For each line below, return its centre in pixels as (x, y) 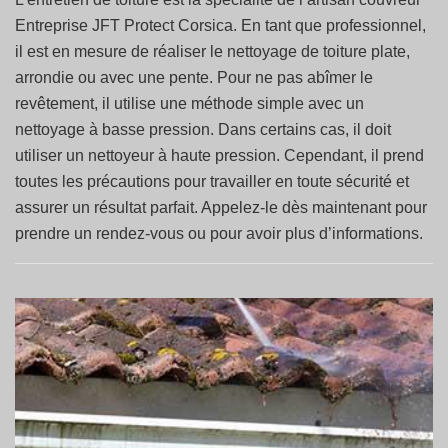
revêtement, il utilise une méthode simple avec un (189, 103)
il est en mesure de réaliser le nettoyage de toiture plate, (212, 51)
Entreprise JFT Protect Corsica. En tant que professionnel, (220, 25)
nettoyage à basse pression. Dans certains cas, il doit (203, 129)
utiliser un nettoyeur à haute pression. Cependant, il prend (219, 155)
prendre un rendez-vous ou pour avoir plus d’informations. (219, 233)
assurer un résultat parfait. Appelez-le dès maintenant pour (221, 207)
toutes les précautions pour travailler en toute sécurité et (212, 181)
